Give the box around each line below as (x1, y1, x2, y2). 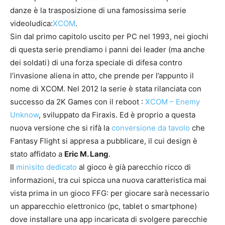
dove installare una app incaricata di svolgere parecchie (10, 214, 207, 224)
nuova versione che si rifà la (10, 123, 111, 133)
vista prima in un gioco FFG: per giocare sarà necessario (10, 188, 209, 198)
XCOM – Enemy (145, 96, 200, 106)
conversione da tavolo (111, 123, 190, 133)
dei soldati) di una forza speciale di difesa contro (10, 57, 182, 67)
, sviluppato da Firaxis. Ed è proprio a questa (39, 109, 195, 120)
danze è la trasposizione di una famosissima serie (10, 5, 186, 15)
